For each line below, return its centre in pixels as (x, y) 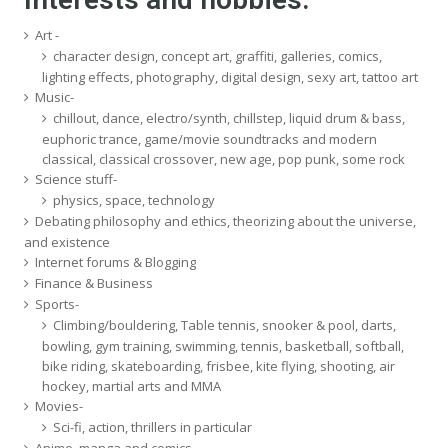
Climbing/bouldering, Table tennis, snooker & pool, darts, (224, 324)
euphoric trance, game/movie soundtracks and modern (209, 138)
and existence (67, 241)
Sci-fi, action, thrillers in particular (152, 426)
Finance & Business (94, 282)
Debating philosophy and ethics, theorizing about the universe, (225, 220)
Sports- (57, 303)
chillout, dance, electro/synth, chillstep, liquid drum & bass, (229, 117)
